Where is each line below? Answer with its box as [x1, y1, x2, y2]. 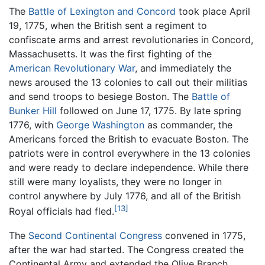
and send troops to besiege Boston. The [9, 91, 192, 103]
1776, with [9, 119, 56, 131]
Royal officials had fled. [9, 205, 114, 218]
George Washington [56, 119, 144, 131]
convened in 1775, [162, 229, 245, 241]
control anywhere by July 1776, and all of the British [9, 190, 241, 202]
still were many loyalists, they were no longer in [9, 176, 222, 188]
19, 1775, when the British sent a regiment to [9, 20, 207, 32]
